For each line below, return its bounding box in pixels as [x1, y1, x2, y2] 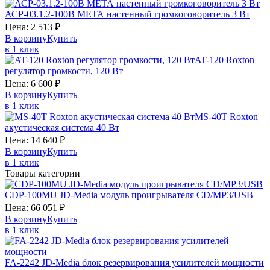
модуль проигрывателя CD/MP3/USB [100, 190, 253, 201]
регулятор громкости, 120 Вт [5, 66, 123, 77]
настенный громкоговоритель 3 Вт [107, 9, 250, 20]
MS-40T [195, 111, 230, 122]
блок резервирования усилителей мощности [82, 257, 264, 268]
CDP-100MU [5, 190, 60, 201]
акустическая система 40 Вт [5, 122, 119, 133]
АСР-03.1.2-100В [5, 9, 77, 20]
